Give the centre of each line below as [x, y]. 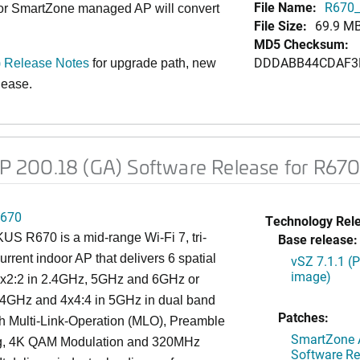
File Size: [280, 25]
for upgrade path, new [154, 63]
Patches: [303, 317]
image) [311, 276]
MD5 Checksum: [301, 44]
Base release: [317, 239]
